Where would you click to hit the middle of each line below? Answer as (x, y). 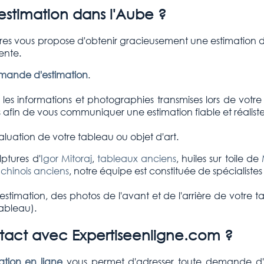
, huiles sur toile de (219, 159)
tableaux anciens (137, 159)
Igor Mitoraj (66, 159)
